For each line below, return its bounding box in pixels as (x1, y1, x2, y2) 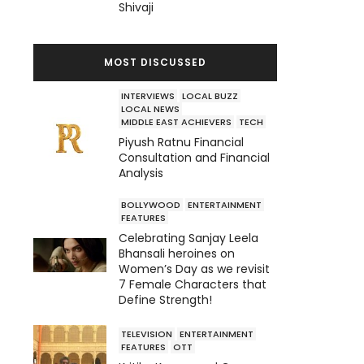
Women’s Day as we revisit (119, 260, 270, 277)
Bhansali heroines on (119, 245, 235, 262)
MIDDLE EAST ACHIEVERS (121, 115, 232, 128)
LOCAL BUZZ (182, 89, 238, 102)
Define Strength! (119, 291, 212, 308)
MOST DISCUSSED (103, 54, 206, 69)
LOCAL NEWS (121, 102, 180, 115)
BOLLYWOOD (121, 197, 180, 211)
